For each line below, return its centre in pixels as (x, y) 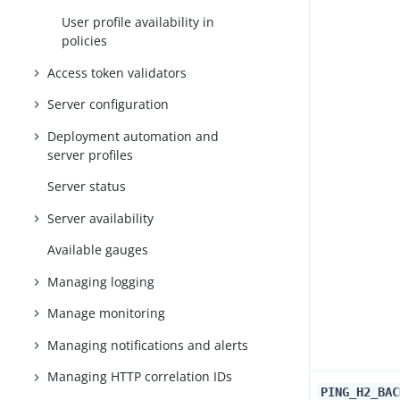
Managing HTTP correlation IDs (140, 377)
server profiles (91, 154)
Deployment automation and (133, 136)
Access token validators (117, 72)
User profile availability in (138, 22)
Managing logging (101, 281)
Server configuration (108, 104)
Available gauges (98, 250)
